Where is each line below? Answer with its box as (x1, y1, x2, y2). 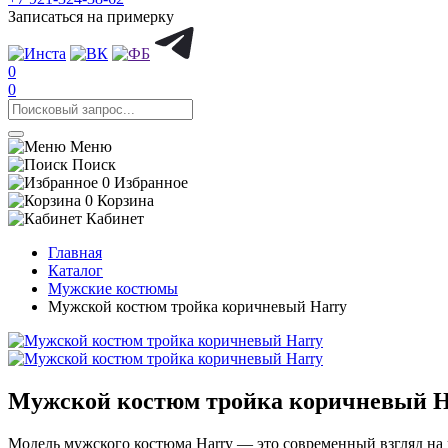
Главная (48, 244, 102, 261)
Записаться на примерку (8, 8, 174, 25)
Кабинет (86, 210, 144, 227)
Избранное (114, 174, 188, 191)
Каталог (48, 262, 103, 279)
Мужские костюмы (48, 280, 178, 297)
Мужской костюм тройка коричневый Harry (48, 298, 347, 315)
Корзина (97, 192, 154, 209)
